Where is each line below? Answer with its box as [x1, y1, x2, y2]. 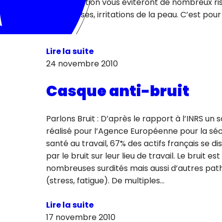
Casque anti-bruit [46, 80, 189, 102]
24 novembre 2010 [46, 57, 118, 69]
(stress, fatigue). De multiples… [46, 174, 165, 186]
